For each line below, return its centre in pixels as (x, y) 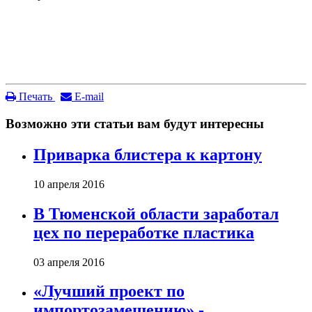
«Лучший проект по (109, 291)
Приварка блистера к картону (148, 154)
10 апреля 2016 (69, 184)
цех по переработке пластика (144, 232)
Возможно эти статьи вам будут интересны (135, 123)
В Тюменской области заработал (156, 213)
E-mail (88, 97)
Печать (34, 97)
